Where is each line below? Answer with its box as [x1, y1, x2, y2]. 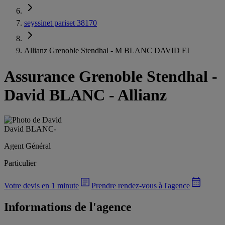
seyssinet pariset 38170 [24, 19, 97, 27]
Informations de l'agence [4, 200, 132, 213]
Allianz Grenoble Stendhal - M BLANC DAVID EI [24, 46, 189, 55]
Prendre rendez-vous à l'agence [91, 181, 190, 190]
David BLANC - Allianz [4, 86, 167, 104]
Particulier [4, 158, 36, 167]
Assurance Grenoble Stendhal [4, 67, 208, 86]
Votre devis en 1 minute [4, 181, 79, 190]
